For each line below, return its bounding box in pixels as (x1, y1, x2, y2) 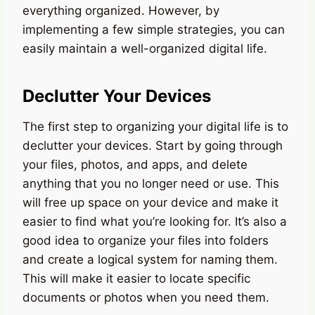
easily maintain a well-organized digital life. (22, 41, 267, 56)
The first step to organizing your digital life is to (22, 119, 288, 134)
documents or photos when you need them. (22, 290, 269, 304)
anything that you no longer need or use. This (22, 176, 279, 191)
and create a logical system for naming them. (22, 252, 278, 266)
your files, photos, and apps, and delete (22, 157, 247, 172)
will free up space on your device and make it (22, 195, 278, 210)
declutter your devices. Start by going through (22, 138, 283, 153)
